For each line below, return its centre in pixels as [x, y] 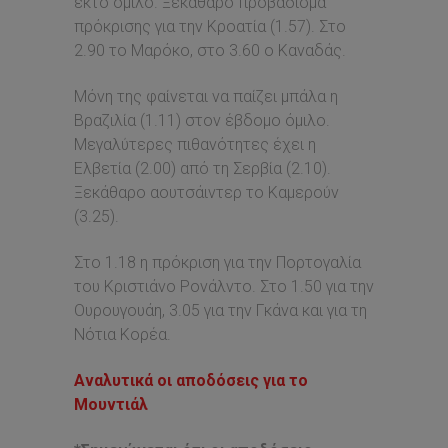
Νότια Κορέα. [122, 334]
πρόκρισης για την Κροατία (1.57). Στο [210, 26]
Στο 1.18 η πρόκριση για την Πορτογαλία [217, 262]
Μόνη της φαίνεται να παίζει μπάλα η [206, 96]
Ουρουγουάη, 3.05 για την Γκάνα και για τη [220, 310]
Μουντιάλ [111, 404]
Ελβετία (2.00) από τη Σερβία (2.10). [202, 168]
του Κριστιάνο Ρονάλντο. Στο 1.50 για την [224, 286]
